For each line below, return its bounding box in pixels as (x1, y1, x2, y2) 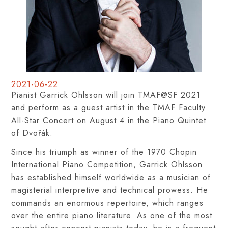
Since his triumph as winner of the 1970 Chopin (11, 146, 197, 158)
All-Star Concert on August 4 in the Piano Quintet (11, 115, 207, 126)
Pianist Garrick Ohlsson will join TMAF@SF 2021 (11, 89, 201, 101)
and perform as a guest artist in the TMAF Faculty (11, 102, 206, 113)
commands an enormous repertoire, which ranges (11, 197, 204, 209)
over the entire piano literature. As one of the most (11, 210, 213, 221)
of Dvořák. (11, 127, 53, 139)
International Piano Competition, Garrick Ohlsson (11, 159, 203, 170)
